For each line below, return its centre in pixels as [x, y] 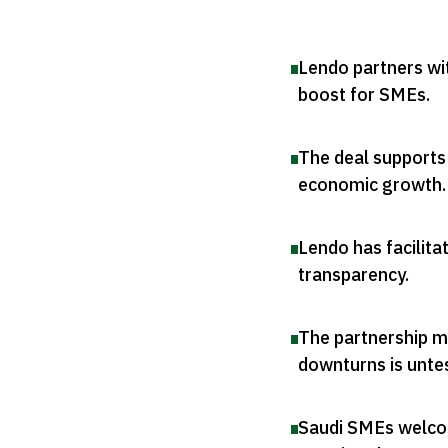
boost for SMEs [362, 94]
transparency [351, 274]
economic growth [370, 184]
